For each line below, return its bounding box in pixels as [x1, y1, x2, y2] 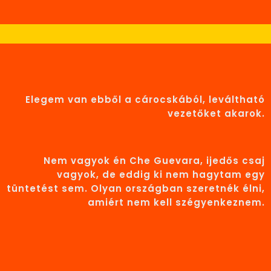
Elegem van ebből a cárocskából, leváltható [25, 93, 265, 106]
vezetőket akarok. [168, 106, 265, 120]
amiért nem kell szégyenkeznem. [88, 195, 265, 209]
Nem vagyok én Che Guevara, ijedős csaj [44, 154, 265, 167]
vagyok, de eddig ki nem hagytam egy [57, 168, 265, 181]
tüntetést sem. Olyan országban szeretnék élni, [7, 181, 265, 195]
